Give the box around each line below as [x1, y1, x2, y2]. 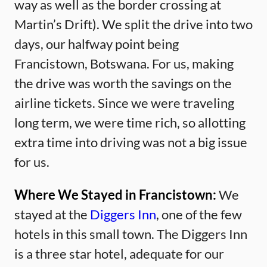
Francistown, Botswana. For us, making [14, 55, 234, 72]
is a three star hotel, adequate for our [14, 245, 224, 262]
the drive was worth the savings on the [14, 74, 232, 91]
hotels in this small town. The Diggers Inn [14, 225, 247, 242]
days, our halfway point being [14, 35, 179, 52]
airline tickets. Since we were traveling [14, 94, 234, 111]
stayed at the [14, 206, 90, 222]
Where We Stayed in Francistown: [14, 186, 216, 203]
